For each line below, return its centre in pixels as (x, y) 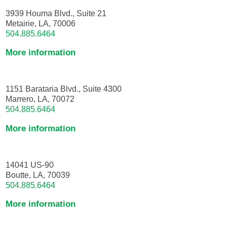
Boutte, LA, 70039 (38, 175)
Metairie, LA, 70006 (41, 23)
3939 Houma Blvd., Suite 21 (56, 13)
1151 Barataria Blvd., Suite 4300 (64, 89)
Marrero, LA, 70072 (40, 99)
